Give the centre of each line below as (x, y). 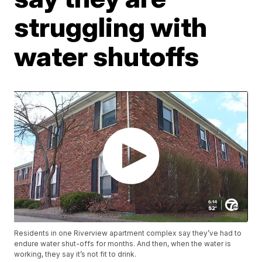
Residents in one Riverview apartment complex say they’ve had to (128, 233)
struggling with (111, 27)
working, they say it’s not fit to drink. (75, 254)
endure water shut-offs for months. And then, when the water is (123, 244)
